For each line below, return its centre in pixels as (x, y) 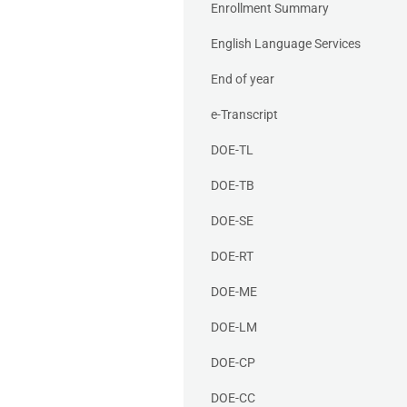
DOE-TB (233, 185)
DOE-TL (232, 149)
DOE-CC (233, 397)
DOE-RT (232, 256)
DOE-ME (234, 291)
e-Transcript (244, 114)
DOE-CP (233, 362)
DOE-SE (232, 220)
